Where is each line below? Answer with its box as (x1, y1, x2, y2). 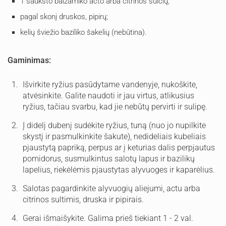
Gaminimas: (8, 55, 51, 66)
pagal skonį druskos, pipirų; (20, 12, 108, 21)
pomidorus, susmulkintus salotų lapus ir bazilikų (23, 154, 195, 164)
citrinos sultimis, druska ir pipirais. (23, 195, 144, 205)
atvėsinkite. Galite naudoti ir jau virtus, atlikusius (23, 91, 194, 101)
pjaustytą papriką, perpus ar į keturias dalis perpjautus (23, 143, 215, 153)
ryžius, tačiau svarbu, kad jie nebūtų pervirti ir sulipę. (23, 102, 209, 112)
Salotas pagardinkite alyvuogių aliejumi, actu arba (23, 184, 200, 194)
